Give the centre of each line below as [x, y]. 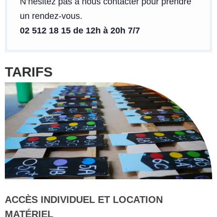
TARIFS [29, 72]
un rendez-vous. [51, 16]
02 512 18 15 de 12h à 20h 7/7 [80, 30]
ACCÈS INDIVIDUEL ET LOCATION [84, 200]
